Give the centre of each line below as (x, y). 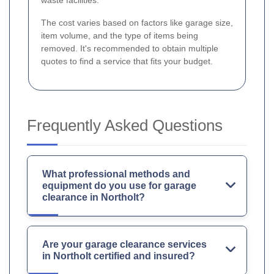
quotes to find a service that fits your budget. (127, 61)
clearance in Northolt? (94, 198)
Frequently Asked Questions (125, 126)
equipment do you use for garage (119, 186)
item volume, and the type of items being (120, 36)
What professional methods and (116, 174)
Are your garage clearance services (124, 245)
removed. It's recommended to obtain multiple (130, 49)
